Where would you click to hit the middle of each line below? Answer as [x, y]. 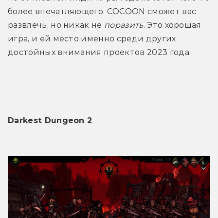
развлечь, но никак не [56, 25]
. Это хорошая [172, 25]
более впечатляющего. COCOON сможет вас [102, 11]
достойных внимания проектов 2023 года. [100, 52]
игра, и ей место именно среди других [92, 38]
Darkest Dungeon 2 [50, 120]
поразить [124, 25]
